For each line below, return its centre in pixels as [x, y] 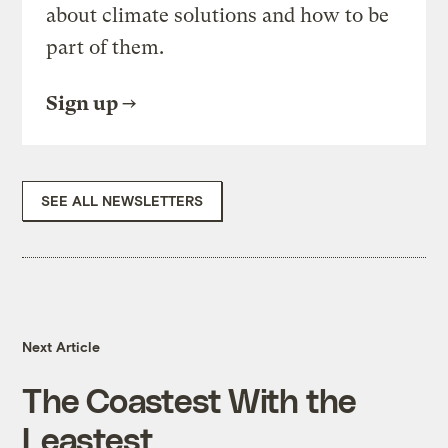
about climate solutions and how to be [218, 16]
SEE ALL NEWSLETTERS [122, 201]
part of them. [105, 48]
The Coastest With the [189, 400]
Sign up [82, 104]
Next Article [61, 347]
